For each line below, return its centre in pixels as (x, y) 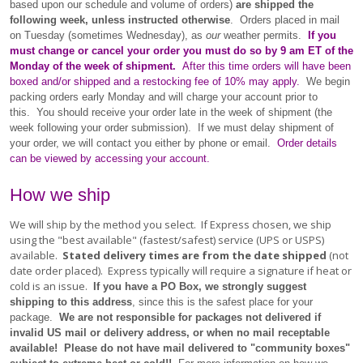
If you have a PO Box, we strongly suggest (198, 286)
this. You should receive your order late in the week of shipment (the (171, 112)
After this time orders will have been (267, 66)
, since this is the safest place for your (222, 302)
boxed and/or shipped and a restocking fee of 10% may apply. (155, 81)
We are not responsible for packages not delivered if (188, 317)
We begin (325, 81)
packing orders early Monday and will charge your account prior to (164, 97)
